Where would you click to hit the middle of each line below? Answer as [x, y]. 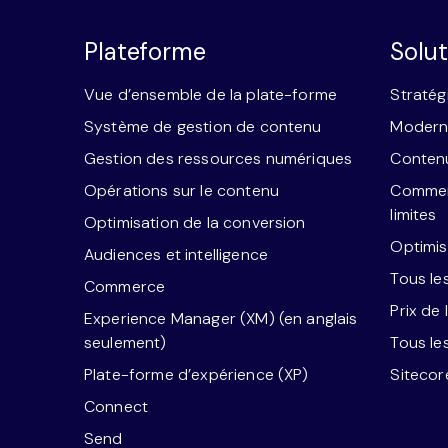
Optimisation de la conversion [194, 222]
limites [413, 214]
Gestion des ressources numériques [218, 158]
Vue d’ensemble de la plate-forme [210, 94]
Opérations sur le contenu [181, 190]
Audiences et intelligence [175, 254]
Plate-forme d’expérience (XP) [196, 374]
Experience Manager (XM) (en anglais [220, 318]
